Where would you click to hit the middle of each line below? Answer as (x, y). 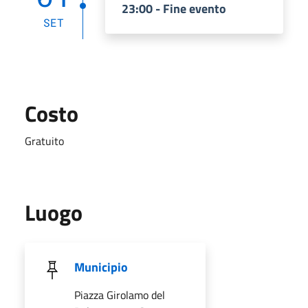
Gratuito (44, 141)
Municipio (101, 267)
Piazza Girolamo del (120, 295)
